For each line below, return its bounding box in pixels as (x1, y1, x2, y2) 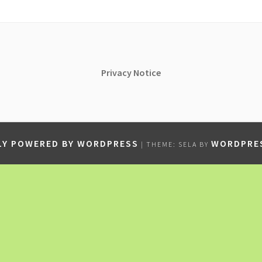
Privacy (101, 67, 133, 78)
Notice (133, 67, 161, 78)
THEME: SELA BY (146, 139, 211, 149)
